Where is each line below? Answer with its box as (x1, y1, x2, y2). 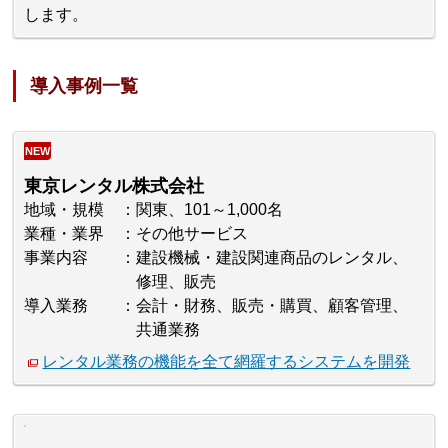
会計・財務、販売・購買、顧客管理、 (136, 297, 409, 315)
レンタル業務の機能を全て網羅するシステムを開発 (42, 353, 411, 371)
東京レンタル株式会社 (24, 176, 205, 197)
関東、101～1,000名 (136, 201, 284, 219)
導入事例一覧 (30, 76, 139, 97)
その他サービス (136, 225, 249, 243)
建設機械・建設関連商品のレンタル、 (136, 249, 409, 267)
